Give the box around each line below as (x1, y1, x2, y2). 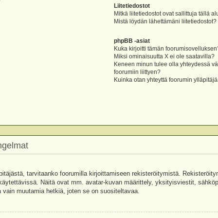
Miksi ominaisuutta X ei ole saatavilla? (114, 53, 215, 60)
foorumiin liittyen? (114, 69, 161, 75)
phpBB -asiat (114, 37, 150, 44)
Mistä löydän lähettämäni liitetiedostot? (114, 18, 217, 25)
